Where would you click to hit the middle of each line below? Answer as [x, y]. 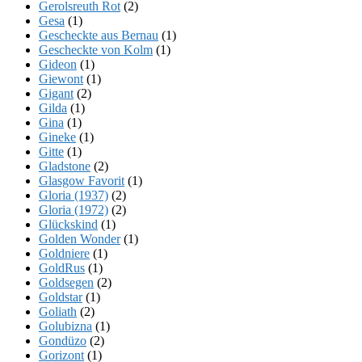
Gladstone [65, 166]
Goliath [58, 311]
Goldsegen [66, 282]
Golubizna [65, 326]
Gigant [56, 93]
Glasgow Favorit [82, 180]
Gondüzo [63, 340]
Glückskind [68, 224]
